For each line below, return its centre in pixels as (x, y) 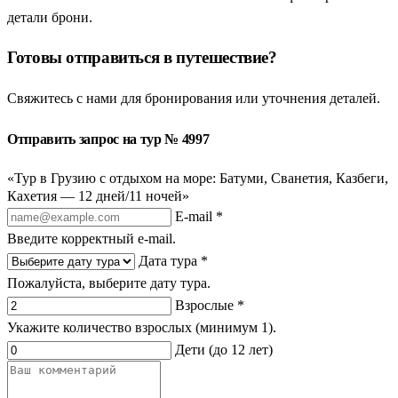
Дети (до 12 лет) (224, 349)
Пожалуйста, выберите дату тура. (109, 283)
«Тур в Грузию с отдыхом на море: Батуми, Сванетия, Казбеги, (198, 178)
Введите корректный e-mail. (92, 238)
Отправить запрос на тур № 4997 (108, 139)
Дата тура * (173, 260)
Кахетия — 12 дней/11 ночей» (98, 195)
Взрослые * (210, 305)
